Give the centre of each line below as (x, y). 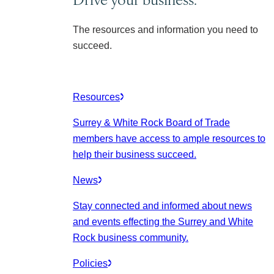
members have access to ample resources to (169, 139)
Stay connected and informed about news (162, 206)
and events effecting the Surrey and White (163, 222)
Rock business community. (131, 238)
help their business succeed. (135, 154)
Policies (90, 263)
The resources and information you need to (165, 30)
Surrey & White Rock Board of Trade (151, 123)
